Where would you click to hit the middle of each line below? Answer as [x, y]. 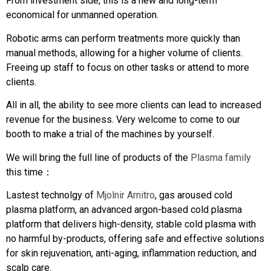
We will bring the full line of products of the [98, 157]
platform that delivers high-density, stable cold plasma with [131, 224]
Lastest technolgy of [51, 195]
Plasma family [221, 157]
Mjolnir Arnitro [126, 195]
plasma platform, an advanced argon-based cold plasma [124, 209]
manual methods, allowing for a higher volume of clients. [124, 53]
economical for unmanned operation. [82, 15]
